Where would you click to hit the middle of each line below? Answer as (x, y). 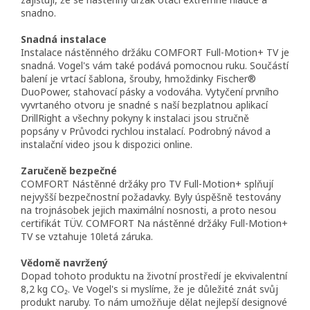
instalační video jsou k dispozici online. (107, 145)
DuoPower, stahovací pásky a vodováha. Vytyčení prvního (150, 92)
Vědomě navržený (64, 263)
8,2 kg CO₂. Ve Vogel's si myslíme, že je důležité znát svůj (149, 289)
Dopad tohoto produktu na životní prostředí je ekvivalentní (154, 276)
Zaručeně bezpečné (69, 171)
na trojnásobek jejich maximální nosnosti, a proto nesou (148, 210)
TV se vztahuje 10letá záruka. (87, 237)
